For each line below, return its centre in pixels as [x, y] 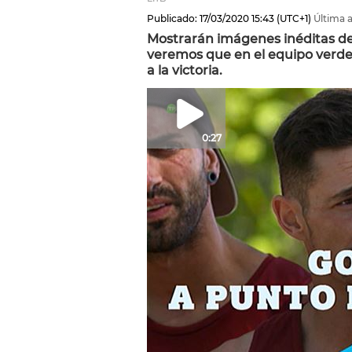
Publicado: [172, 18]
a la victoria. [185, 70]
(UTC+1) [293, 18]
